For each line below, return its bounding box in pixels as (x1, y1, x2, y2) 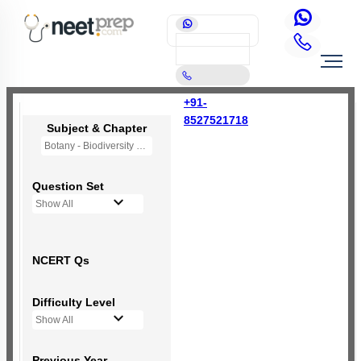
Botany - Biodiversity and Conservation (136, 140, 146, 151)
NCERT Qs (32, 254, 89, 267)
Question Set (32, 180, 104, 193)
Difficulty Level (32, 296, 115, 309)
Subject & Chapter (47, 122, 147, 135)
